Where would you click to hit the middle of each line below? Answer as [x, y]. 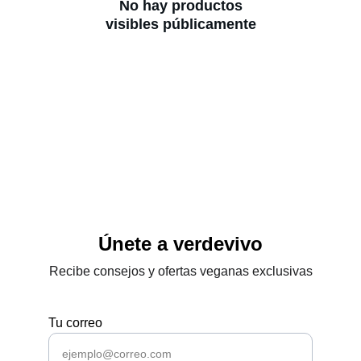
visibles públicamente [180, 24]
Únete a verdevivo [180, 244]
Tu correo [75, 323]
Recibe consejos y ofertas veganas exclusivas [180, 271]
